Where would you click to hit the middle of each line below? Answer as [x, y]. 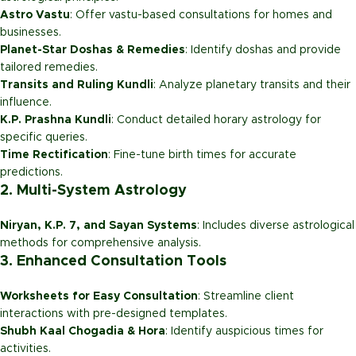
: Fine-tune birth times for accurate [202, 155]
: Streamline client [246, 296]
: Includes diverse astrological [276, 225]
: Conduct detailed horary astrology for [216, 120]
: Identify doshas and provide [263, 50]
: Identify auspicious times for [244, 331]
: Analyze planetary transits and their [252, 85]
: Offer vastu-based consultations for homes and [201, 15]
